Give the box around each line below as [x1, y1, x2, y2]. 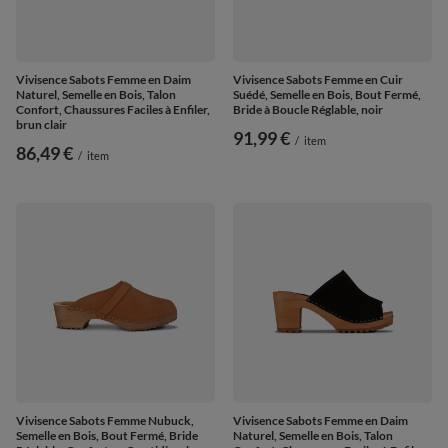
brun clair [16, 116, 67, 132]
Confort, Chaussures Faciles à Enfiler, [16, 101, 210, 117]
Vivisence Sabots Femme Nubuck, [16, 412, 194, 428]
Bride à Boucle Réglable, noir [233, 101, 383, 117]
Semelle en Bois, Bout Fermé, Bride [16, 427, 198, 443]
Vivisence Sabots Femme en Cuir [233, 71, 403, 87]
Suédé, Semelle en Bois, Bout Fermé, [233, 86, 421, 102]
